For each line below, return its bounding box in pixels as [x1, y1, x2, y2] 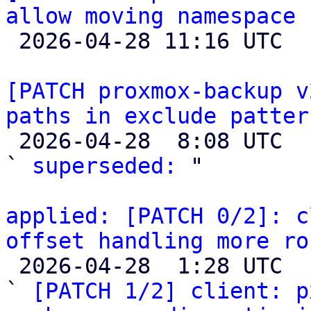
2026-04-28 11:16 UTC [6, 28, 19, 53]
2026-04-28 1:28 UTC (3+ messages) [6, 253, 19, 278]
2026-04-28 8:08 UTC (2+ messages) [6, 128, 19, 153]
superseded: [32, 153, 177, 178]
